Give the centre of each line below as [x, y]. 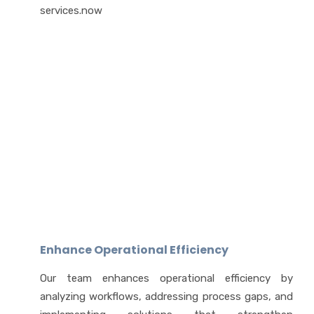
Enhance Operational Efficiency [134, 250]
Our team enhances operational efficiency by [166, 279]
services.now [71, 11]
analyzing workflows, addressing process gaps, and [166, 297]
